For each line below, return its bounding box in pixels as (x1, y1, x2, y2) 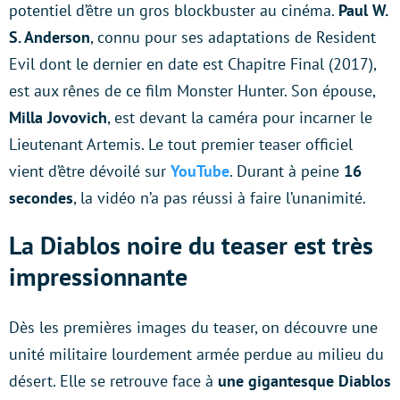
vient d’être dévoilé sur (9, 160, 171, 181)
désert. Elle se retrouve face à (9, 370, 218, 391)
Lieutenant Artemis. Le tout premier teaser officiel (9, 133, 353, 154)
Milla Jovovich (9, 106, 107, 128)
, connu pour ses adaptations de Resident (90, 26, 376, 47)
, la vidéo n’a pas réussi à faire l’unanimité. (73, 187, 366, 208)
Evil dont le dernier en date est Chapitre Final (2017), (9, 53, 376, 74)
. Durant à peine (229, 160, 344, 181)
